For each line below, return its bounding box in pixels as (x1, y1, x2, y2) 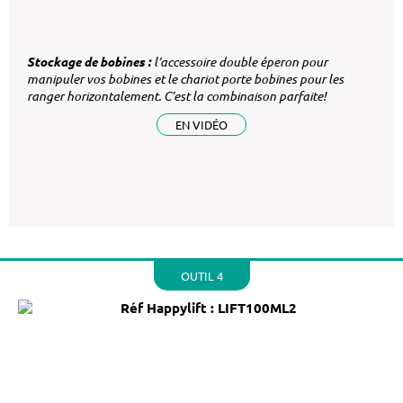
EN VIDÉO (175, 116, 228, 132)
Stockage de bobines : (27, 52, 154, 70)
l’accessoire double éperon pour (154, 52, 327, 70)
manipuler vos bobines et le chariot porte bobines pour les (27, 69, 344, 87)
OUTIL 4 (180, 267, 223, 283)
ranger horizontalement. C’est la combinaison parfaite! (27, 86, 327, 104)
